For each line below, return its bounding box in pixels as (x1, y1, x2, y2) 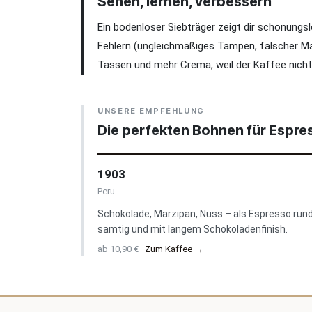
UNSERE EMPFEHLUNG (97, 106, 205, 116)
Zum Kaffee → (145, 244, 203, 254)
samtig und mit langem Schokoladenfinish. (97, 224, 288, 235)
